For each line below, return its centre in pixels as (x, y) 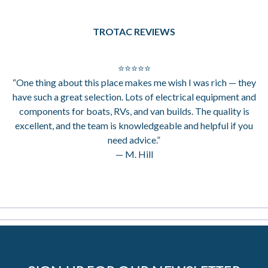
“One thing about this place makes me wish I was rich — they (134, 83)
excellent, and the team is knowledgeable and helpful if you (134, 126)
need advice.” (134, 140)
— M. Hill (134, 154)
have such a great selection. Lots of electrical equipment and (134, 97)
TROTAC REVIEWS (134, 32)
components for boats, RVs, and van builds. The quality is (134, 111)
